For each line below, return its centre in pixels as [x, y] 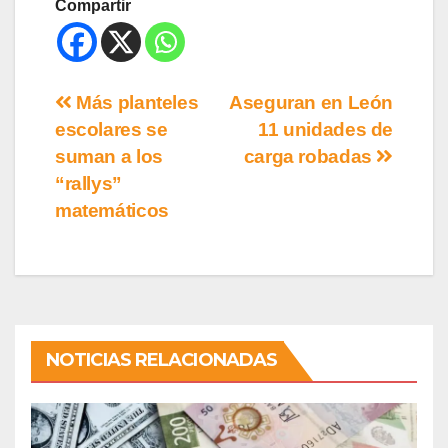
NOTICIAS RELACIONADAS [162, 359]
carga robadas [310, 156]
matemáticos [112, 210]
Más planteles [135, 102]
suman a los [109, 156]
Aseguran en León [311, 102]
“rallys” [88, 183]
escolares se [111, 129]
